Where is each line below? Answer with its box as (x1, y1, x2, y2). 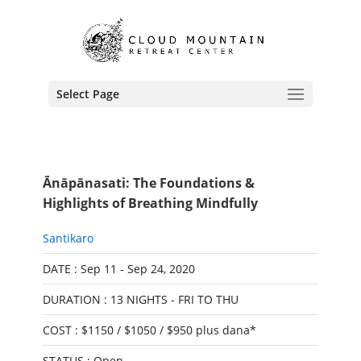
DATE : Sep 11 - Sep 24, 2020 (42, 261, 195, 276)
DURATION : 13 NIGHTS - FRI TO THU (42, 292, 239, 307)
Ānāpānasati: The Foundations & (42, 174, 255, 192)
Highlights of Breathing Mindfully (42, 194, 258, 212)
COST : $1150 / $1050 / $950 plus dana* (42, 322, 256, 338)
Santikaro (42, 230, 93, 246)
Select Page (56, 86, 119, 102)
